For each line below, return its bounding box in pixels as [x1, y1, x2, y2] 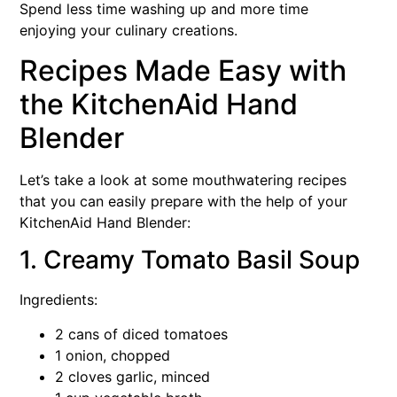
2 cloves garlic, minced [55, 367, 210, 385]
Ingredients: [19, 291, 97, 309]
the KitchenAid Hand [19, 86, 298, 121]
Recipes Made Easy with [19, 52, 346, 88]
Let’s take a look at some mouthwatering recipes [19, 170, 346, 189]
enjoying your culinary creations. [19, 21, 237, 40]
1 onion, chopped [55, 346, 170, 364]
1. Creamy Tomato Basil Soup [19, 245, 360, 276]
